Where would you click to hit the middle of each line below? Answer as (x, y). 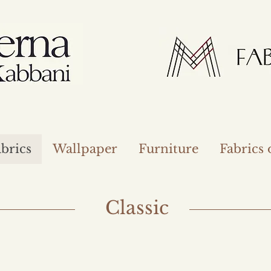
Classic (137, 208)
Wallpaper (85, 149)
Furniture (168, 149)
